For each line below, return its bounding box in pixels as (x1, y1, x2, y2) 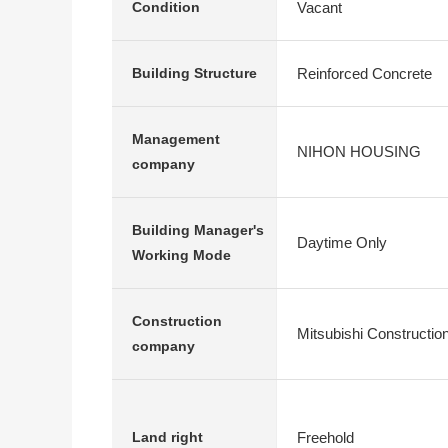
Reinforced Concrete (297, 64, 432, 82)
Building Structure (132, 65, 257, 81)
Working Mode (132, 247, 231, 263)
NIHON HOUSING (297, 143, 421, 160)
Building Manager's (132, 222, 264, 238)
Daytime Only (297, 234, 387, 251)
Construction (132, 313, 222, 329)
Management (132, 131, 220, 147)
